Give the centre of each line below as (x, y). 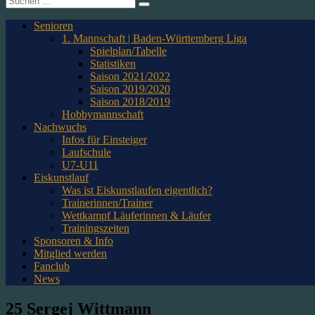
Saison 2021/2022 (130, 76)
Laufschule (86, 152)
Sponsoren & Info (73, 240)
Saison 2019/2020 (130, 89)
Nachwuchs (60, 127)
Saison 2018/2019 (130, 101)
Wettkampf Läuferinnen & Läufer (136, 215)
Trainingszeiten (96, 228)
